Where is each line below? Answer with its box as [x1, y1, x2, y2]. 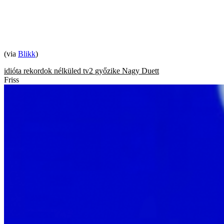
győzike [95, 66, 120, 75]
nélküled [54, 66, 81, 75]
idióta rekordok [4, 66, 52, 75]
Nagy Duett [122, 66, 159, 75]
